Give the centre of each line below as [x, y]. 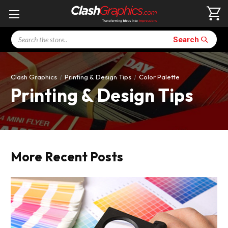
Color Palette [159, 77]
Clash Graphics [34, 77]
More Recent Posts [67, 157]
